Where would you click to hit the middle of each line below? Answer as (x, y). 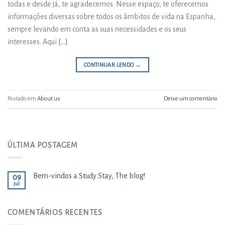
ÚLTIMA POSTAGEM (43, 145)
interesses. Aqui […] (38, 41)
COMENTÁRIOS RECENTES (55, 213)
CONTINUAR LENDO (109, 65)
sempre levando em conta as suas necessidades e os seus (97, 29)
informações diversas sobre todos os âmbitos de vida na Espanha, (111, 16)
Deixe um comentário (191, 99)
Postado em (22, 99)
